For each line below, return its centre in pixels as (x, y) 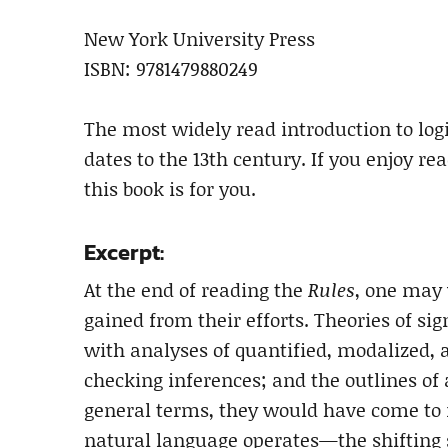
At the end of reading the (196, 289)
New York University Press (199, 38)
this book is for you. (170, 188)
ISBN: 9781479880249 (171, 68)
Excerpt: (124, 252)
